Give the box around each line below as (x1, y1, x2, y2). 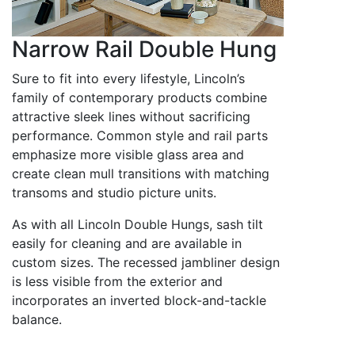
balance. (12, 311, 62, 327)
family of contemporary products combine (12, 89, 267, 105)
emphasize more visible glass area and (12, 146, 244, 162)
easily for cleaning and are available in (12, 235, 242, 251)
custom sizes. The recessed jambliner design (12, 254, 280, 270)
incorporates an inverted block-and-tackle (12, 292, 266, 308)
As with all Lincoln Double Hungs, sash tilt (12, 216, 263, 232)
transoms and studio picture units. (12, 184, 216, 200)
